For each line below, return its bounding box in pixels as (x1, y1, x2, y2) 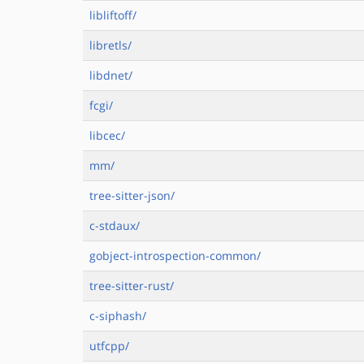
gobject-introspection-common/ (89, 248, 261, 263)
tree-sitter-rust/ (89, 278, 174, 293)
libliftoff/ (89, 7, 136, 23)
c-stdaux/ (89, 218, 140, 233)
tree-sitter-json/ (89, 188, 175, 203)
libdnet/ (89, 67, 132, 83)
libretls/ (89, 37, 132, 53)
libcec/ (89, 128, 125, 143)
